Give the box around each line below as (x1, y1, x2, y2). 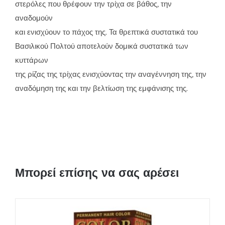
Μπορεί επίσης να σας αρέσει (15, 165, 179, 180)
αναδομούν (15, 13, 53, 23)
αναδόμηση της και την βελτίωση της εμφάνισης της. (15, 83, 188, 93)
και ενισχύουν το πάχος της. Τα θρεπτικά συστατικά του (15, 27, 198, 37)
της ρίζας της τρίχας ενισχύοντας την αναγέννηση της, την (15, 69, 206, 79)
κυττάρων (15, 55, 48, 65)
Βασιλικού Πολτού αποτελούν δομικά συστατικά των (15, 41, 188, 51)
